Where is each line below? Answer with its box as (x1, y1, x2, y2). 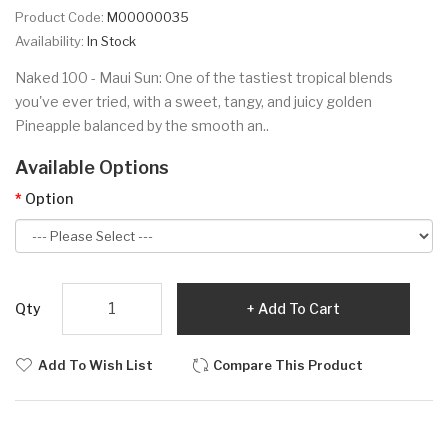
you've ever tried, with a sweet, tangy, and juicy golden (15, 92, 372, 110)
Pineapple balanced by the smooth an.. (15, 116, 269, 134)
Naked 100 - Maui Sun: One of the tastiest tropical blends (15, 68, 393, 86)
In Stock (87, 32, 136, 49)
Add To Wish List (38, 356, 153, 373)
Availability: (15, 32, 87, 49)
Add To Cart (258, 299, 340, 317)
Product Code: (15, 8, 107, 25)
